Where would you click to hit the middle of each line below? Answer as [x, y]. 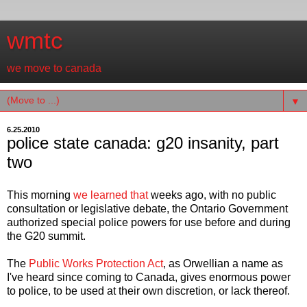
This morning [40, 195]
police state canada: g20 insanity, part [143, 143]
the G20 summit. [46, 236]
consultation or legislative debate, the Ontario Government [147, 208]
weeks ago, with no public [212, 195]
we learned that [111, 195]
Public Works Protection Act [96, 263]
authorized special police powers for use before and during [149, 222]
